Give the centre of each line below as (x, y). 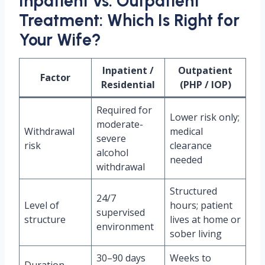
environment (125, 227)
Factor (55, 77)
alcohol (112, 153)
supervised (121, 212)
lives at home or (205, 219)
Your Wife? (60, 40)
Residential (128, 85)
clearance (191, 146)
